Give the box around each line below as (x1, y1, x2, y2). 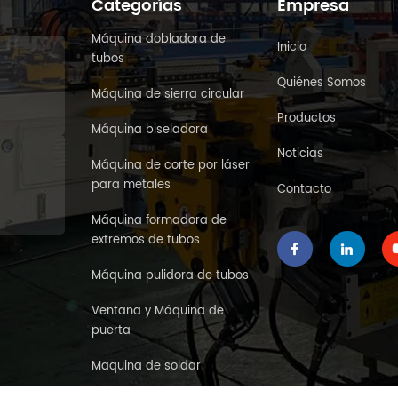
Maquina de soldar (92, 357, 201, 377)
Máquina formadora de (92, 211, 227, 231)
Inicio (277, 38, 306, 58)
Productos (277, 109, 336, 129)
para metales (92, 176, 171, 195)
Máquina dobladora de (92, 30, 226, 50)
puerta (92, 322, 131, 341)
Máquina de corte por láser (92, 156, 250, 176)
